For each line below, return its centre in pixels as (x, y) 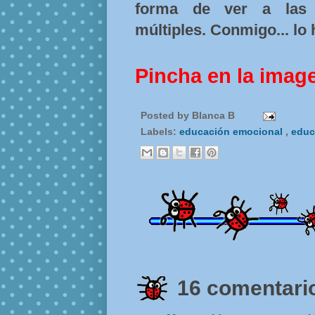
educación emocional (232, 132)
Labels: (160, 132)
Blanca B (215, 116)
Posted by (166, 116)
